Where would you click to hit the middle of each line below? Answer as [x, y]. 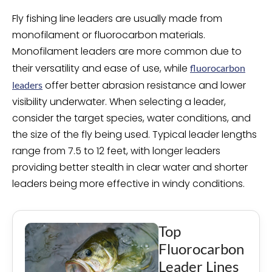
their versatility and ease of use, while [101, 68]
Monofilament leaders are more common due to [127, 51]
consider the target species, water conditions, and [131, 118]
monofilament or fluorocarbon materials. [109, 35]
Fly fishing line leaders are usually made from [117, 19]
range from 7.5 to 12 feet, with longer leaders [116, 151]
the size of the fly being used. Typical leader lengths [134, 134]
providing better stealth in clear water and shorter [130, 167]
